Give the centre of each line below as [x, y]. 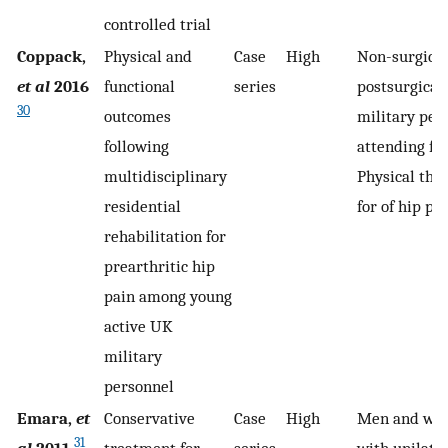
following [136, 145]
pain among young [168, 295]
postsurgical [400, 85]
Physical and [148, 55]
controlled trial [157, 23]
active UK [138, 325]
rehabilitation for [165, 235]
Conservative [149, 417]
